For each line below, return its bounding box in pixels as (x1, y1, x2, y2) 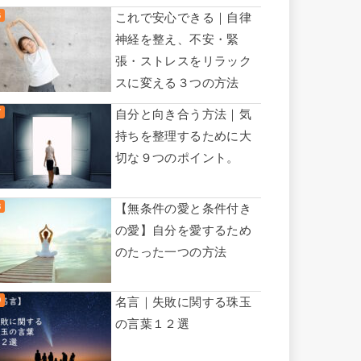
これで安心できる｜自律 (115, 10, 251, 24)
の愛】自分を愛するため (115, 223, 251, 237)
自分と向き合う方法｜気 (115, 107, 251, 121)
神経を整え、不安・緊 (115, 32, 239, 46)
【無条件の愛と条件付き (115, 201, 251, 215)
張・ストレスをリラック (115, 54, 251, 68)
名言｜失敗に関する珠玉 (115, 296, 251, 309)
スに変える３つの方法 (115, 76, 239, 89)
